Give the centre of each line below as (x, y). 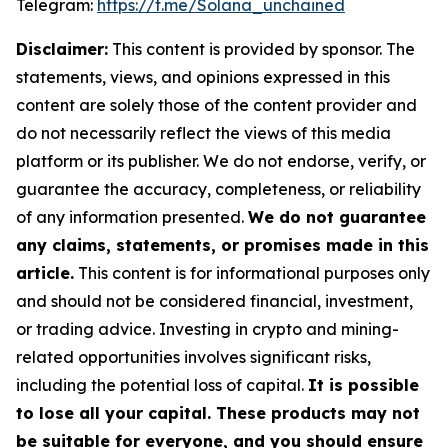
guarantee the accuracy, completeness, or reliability (218, 189)
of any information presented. (132, 217)
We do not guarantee (337, 217)
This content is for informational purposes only (252, 273)
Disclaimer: (62, 49)
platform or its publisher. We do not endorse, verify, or (221, 161)
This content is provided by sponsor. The (261, 49)
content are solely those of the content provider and (216, 105)
